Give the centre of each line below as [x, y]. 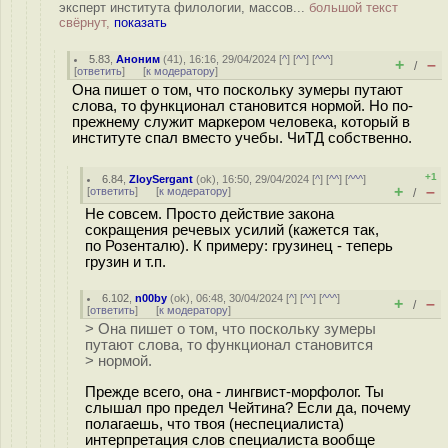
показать [140, 22]
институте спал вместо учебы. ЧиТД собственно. [242, 138]
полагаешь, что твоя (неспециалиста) [214, 423]
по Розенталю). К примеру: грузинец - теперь [239, 246]
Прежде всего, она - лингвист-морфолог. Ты [234, 391]
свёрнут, [86, 22]
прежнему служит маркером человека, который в [241, 122]
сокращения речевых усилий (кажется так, [232, 230]
